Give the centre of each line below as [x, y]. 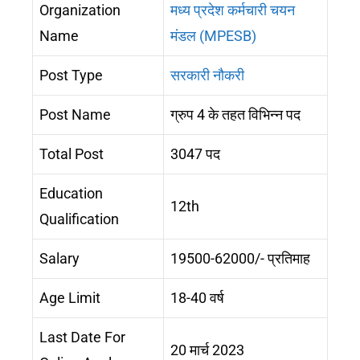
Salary [59, 258]
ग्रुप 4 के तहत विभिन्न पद [235, 114]
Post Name [75, 114]
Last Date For [82, 337]
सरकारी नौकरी [207, 75]
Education [71, 193]
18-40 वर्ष [197, 297]
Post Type [71, 75]
